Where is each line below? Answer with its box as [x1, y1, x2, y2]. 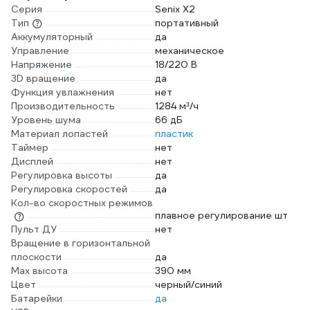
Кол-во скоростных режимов [11, 197, 153, 209]
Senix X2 [155, 3, 195, 15]
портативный [155, 17, 219, 29]
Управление [11, 44, 69, 57]
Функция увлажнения [11, 86, 114, 98]
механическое [155, 44, 224, 57]
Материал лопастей [11, 127, 108, 140]
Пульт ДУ [11, 223, 57, 236]
